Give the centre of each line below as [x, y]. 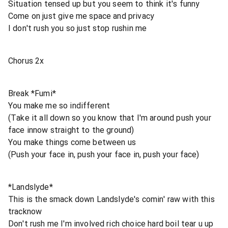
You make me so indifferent [59, 105]
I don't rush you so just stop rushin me [78, 28]
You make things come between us [72, 142]
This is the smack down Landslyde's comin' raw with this [111, 199]
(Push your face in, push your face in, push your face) [104, 154]
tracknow [25, 211]
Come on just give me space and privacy [81, 16]
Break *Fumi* [32, 93]
